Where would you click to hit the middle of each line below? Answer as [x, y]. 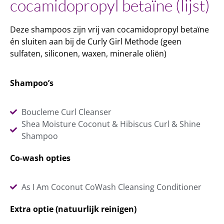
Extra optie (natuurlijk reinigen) [73, 209]
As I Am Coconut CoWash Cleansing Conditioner [111, 187]
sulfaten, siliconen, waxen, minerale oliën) [88, 54]
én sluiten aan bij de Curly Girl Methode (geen [96, 42]
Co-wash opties [40, 158]
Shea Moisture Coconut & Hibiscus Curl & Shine [111, 124]
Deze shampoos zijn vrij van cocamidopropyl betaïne [109, 30]
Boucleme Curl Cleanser [66, 112]
